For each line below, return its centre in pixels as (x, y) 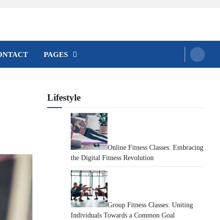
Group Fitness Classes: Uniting (150, 205)
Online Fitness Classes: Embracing (155, 148)
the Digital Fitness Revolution (112, 158)
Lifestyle (64, 97)
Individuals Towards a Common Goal (123, 215)
